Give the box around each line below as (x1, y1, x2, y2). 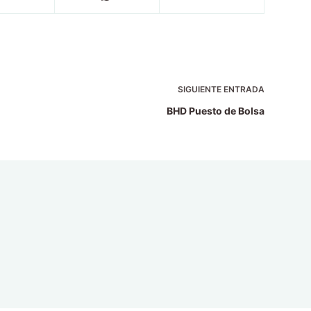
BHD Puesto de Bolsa (166, 104, 264, 117)
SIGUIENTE (177, 83, 224, 94)
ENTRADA (223, 83, 264, 94)
